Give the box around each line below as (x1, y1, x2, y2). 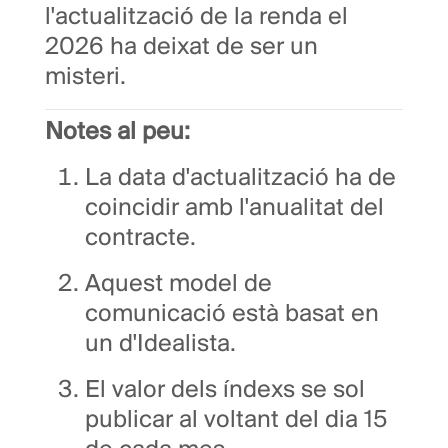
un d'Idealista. (85, 332, 236, 358)
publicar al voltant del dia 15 (85, 408, 387, 434)
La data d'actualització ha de (85, 166, 396, 192)
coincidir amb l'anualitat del (85, 196, 384, 222)
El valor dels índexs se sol (85, 378, 365, 404)
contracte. (85, 226, 196, 252)
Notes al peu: (45, 120, 190, 146)
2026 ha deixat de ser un (45, 35, 318, 61)
